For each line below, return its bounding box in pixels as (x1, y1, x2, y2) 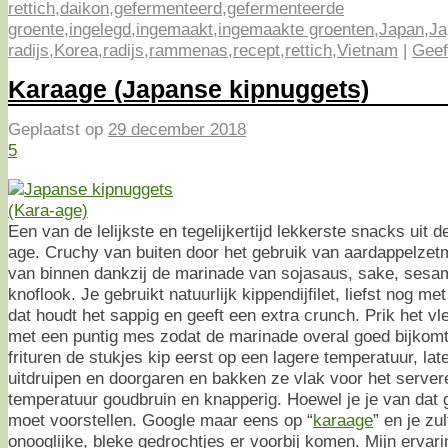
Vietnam (337, 39, 398, 60)
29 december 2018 (108, 119, 246, 140)
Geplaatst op (8, 119, 108, 140)
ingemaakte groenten (218, 18, 374, 39)
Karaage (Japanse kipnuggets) (8, 74, 369, 103)
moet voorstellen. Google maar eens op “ (8, 409, 313, 430)
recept (233, 39, 280, 60)
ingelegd (69, 18, 131, 39)
